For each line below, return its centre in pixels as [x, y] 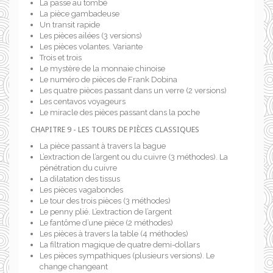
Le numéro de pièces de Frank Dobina [108, 80]
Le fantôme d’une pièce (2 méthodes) [106, 223]
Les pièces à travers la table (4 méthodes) [114, 234]
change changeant [74, 267]
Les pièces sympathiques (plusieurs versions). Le [127, 256]
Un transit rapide [70, 25]
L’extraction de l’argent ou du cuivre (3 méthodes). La [134, 157]
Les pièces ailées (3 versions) [91, 36]
